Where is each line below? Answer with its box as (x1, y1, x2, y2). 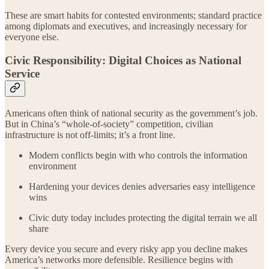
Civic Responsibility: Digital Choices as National (5, 53, 241, 67)
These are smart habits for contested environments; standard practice (5, 10, 262, 21)
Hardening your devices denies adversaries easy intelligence (29, 181, 255, 192)
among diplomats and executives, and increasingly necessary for (5, 21, 247, 32)
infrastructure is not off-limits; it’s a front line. (5, 129, 175, 140)
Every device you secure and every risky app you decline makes (5, 243, 247, 254)
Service (5, 67, 40, 80)
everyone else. (5, 32, 59, 43)
